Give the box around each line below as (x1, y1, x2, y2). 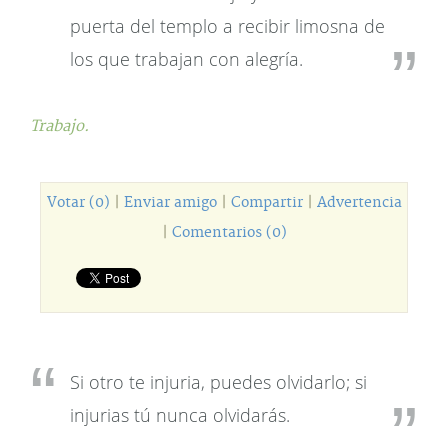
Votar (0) (46, 194, 110, 212)
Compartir (230, 194, 303, 212)
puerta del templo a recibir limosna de (70, 14, 385, 38)
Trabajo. (30, 117, 89, 136)
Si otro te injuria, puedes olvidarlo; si (70, 370, 367, 394)
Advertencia (316, 194, 402, 212)
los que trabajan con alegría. (70, 47, 303, 71)
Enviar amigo (123, 194, 217, 212)
